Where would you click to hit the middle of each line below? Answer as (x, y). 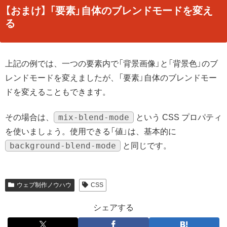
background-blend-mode (63, 146)
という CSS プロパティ (178, 118)
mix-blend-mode (94, 118)
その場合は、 (29, 118)
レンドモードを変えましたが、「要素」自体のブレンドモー (111, 78)
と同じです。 (146, 146)
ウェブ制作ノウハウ (44, 185)
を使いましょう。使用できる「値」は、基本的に (91, 132)
